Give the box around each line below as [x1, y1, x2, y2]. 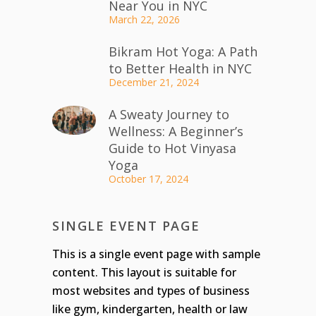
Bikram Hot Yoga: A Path [109, 42, 257, 60]
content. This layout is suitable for [52, 264, 236, 280]
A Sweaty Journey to [109, 105, 229, 123]
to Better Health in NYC [109, 59, 252, 77]
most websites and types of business [52, 282, 250, 298]
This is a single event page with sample [52, 245, 260, 262]
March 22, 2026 [109, 12, 180, 26]
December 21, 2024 [109, 75, 199, 89]
